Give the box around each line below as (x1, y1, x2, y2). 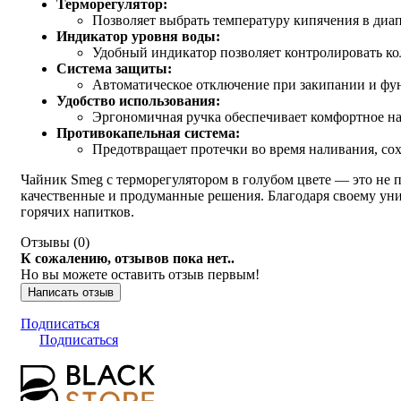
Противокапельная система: (56, 124, 240, 141)
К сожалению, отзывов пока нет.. (21, 250, 235, 266)
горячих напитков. (21, 203, 134, 219)
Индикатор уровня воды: (56, 28, 220, 44)
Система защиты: (56, 60, 172, 76)
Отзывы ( (21, 234, 78, 250)
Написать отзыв (28, 285, 114, 299)
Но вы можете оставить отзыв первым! (21, 266, 260, 282)
